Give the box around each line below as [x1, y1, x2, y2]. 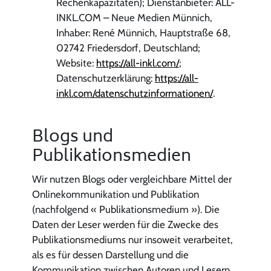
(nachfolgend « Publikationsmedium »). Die [31, 203, 220, 215]
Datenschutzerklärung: [56, 71, 155, 84]
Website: [56, 56, 96, 69]
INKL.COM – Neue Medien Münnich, [56, 11, 212, 24]
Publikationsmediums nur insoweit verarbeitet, [31, 233, 233, 246]
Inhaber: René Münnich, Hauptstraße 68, [56, 26, 230, 39]
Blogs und [31, 123, 113, 153]
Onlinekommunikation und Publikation [31, 188, 199, 200]
